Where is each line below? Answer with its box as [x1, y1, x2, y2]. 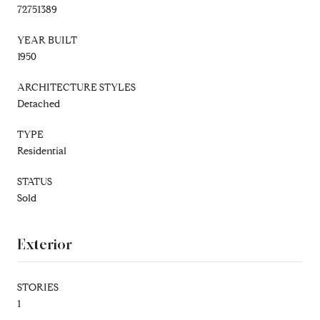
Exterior [17, 235, 72, 253]
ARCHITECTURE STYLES [17, 81, 136, 94]
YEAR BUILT [17, 34, 77, 46]
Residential [17, 144, 66, 157]
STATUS [17, 175, 52, 188]
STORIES [17, 281, 59, 294]
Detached [17, 97, 60, 110]
